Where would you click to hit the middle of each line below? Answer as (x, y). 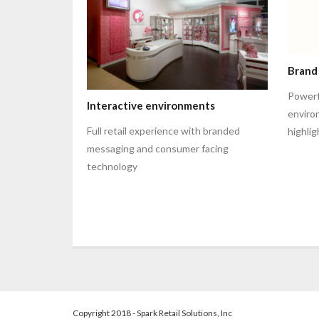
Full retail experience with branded (163, 131)
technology (112, 167)
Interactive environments (151, 106)
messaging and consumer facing (158, 149)
